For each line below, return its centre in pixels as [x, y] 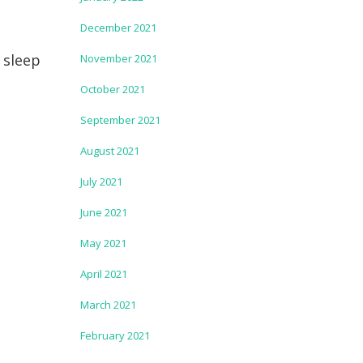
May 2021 [103, 243]
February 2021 [115, 335]
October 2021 [112, 89]
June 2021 [103, 212]
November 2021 [118, 58]
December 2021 [118, 28]
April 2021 [103, 274]
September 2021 [120, 120]
